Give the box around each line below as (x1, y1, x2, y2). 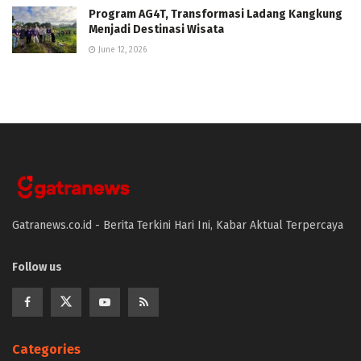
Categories (12, 341, 81, 357)
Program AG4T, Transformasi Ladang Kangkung (89, 7, 342, 22)
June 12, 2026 (96, 45, 147, 56)
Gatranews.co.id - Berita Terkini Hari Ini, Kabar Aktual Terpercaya (12, 218, 343, 232)
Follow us (12, 259, 62, 274)
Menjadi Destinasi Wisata (89, 23, 224, 37)
